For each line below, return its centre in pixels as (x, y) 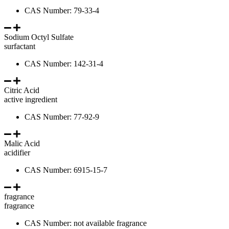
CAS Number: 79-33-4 (62, 10)
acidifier (19, 152)
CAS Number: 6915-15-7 (66, 170)
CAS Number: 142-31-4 (64, 63)
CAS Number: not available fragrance (86, 223)
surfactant (22, 46)
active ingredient (33, 99)
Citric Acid (22, 90)
